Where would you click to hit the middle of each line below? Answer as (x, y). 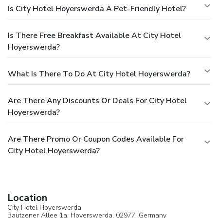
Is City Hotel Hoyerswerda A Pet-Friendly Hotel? (97, 9)
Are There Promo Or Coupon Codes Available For (96, 139)
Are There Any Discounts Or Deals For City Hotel (97, 100)
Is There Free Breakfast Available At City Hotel (94, 35)
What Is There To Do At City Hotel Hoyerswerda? (99, 74)
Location (27, 198)
